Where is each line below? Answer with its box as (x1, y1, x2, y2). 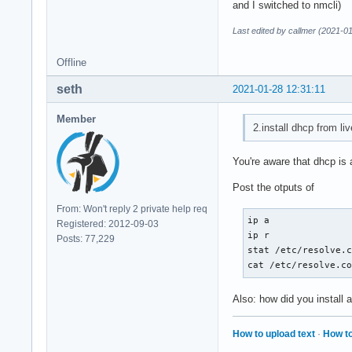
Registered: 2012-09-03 (57, 218, 159, 229)
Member (57, 112, 96, 125)
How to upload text (233, 328, 315, 340)
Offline (57, 56, 86, 68)
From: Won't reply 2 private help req (57, 203, 207, 214)
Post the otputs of (233, 181, 314, 194)
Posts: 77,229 (57, 233, 115, 244)
